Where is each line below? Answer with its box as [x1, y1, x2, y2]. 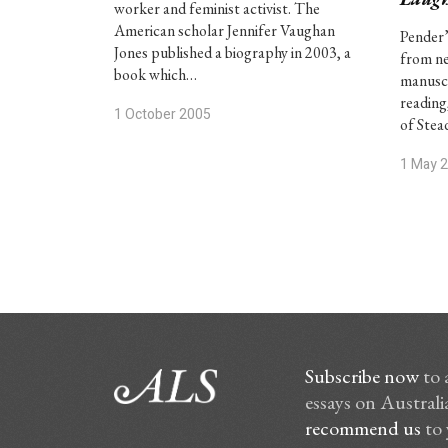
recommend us [304, 415, 421, 441]
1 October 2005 [113, 104, 211, 125]
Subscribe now [304, 363, 419, 389]
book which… [113, 64, 197, 85]
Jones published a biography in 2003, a [113, 42, 351, 63]
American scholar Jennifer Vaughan [113, 20, 335, 41]
